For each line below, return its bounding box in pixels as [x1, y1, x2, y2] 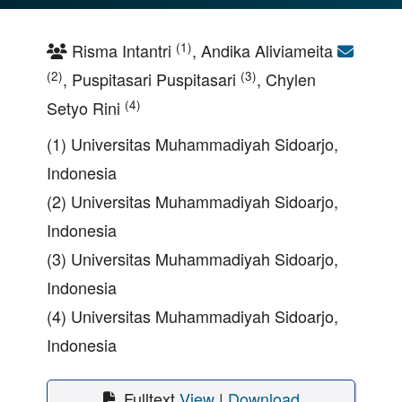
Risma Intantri [67, 39, 176, 63]
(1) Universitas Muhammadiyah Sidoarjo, [47, 132, 338, 156]
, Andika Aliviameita [192, 39, 337, 63]
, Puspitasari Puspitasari [63, 67, 240, 92]
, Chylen [257, 67, 316, 92]
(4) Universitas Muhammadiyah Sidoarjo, [47, 304, 338, 328]
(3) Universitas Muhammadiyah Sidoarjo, [47, 247, 338, 271]
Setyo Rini [47, 96, 125, 120]
